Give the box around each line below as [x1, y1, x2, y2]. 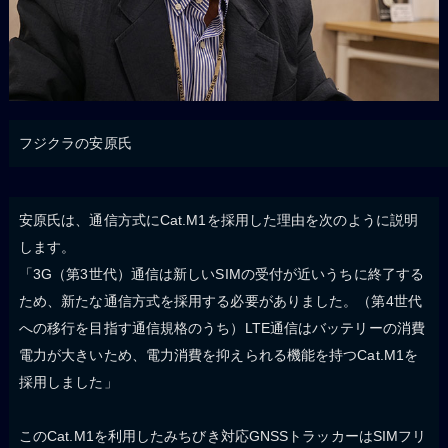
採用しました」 [18, 373, 118, 390]
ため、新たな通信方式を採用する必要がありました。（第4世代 [18, 292, 422, 309]
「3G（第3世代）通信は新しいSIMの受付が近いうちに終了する [18, 265, 425, 282]
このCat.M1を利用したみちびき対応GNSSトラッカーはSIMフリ [18, 427, 427, 444]
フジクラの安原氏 [18, 134, 132, 151]
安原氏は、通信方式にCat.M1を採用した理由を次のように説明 [18, 211, 419, 228]
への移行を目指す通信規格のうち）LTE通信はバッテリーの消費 [18, 319, 425, 336]
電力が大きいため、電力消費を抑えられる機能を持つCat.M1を [18, 346, 419, 363]
